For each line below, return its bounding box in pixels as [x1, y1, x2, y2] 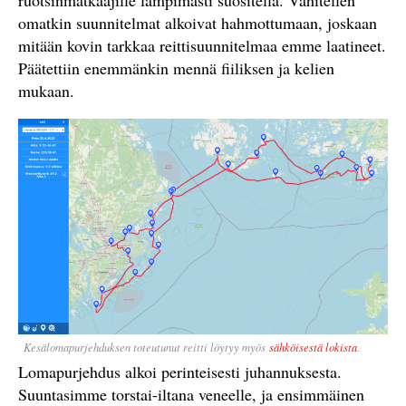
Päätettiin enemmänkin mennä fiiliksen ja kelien [18, 57, 334, 79]
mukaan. [18, 80, 74, 101]
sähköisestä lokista [269, 340, 357, 354]
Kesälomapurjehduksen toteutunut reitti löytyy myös [24, 340, 269, 354]
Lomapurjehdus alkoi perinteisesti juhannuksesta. [18, 361, 342, 382]
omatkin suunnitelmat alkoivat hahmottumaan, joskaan [18, 12, 377, 34]
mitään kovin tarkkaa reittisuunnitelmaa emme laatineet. [18, 34, 386, 56]
